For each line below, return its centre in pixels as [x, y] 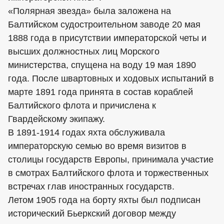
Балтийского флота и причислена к [82, 105]
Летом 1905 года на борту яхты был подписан [104, 200]
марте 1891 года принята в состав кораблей [100, 92]
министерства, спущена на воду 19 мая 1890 [102, 65]
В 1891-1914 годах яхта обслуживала [86, 132]
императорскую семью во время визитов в [97, 146]
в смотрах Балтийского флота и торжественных [108, 173]
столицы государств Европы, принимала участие [111, 159]
